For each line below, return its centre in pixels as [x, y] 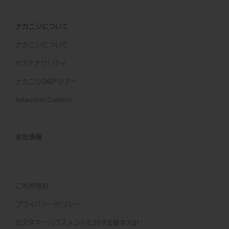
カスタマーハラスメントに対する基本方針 [77, 223]
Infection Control [43, 100]
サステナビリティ [41, 64]
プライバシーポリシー [48, 204]
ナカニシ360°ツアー [46, 82]
